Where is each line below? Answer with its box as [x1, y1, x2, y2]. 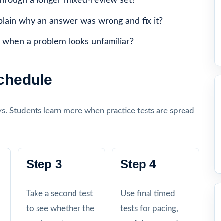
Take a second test [26, 189, 93, 198]
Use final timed [120, 189, 175, 198]
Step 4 [120, 157, 156, 171]
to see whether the [26, 204, 94, 213]
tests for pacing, [120, 204, 178, 213]
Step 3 [26, 157, 62, 171]
